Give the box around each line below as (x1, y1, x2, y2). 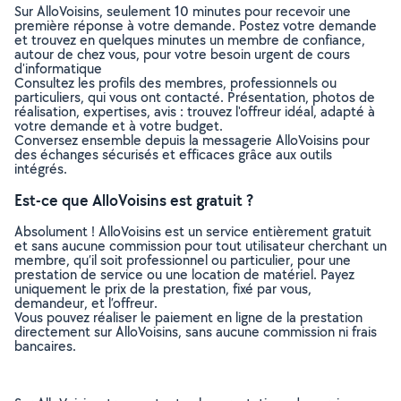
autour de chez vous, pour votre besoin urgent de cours (14, 45, 350, 64)
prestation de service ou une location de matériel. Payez (14, 265, 354, 284)
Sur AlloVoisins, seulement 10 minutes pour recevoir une (14, 2, 351, 21)
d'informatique (14, 59, 102, 78)
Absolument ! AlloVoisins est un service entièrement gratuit (14, 222, 371, 241)
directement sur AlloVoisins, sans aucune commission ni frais (14, 322, 377, 341)
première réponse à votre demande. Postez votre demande (14, 16, 377, 35)
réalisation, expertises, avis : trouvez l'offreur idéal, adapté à (14, 102, 375, 121)
